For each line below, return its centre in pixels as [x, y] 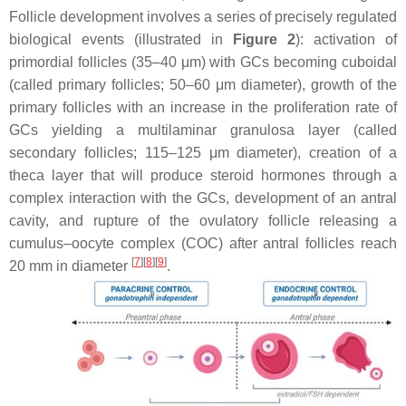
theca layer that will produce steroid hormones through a [203, 175]
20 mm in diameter [70, 266]
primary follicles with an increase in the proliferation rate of [203, 107]
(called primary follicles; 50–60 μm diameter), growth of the [203, 84]
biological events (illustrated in [121, 39]
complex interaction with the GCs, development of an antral [203, 198]
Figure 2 [264, 39]
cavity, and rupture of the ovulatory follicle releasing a [203, 220]
